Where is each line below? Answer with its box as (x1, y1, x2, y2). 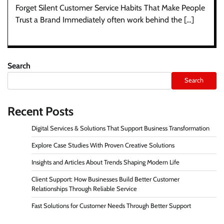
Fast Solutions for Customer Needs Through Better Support (31, 201, 191, 209)
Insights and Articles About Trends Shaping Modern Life (31, 158, 179, 166)
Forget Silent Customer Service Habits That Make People (15, 2, 205, 12)
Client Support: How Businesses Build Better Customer (31, 175, 179, 183)
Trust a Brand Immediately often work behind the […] (15, 14, 194, 24)
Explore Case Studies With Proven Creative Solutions (31, 141, 174, 149)
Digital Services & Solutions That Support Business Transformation (31, 124, 209, 132)
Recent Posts (7, 103, 73, 118)
